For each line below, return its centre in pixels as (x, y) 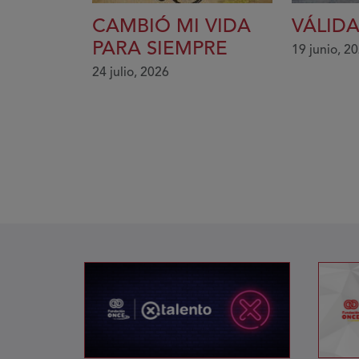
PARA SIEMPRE (160, 50)
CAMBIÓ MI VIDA (171, 28)
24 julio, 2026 (131, 73)
